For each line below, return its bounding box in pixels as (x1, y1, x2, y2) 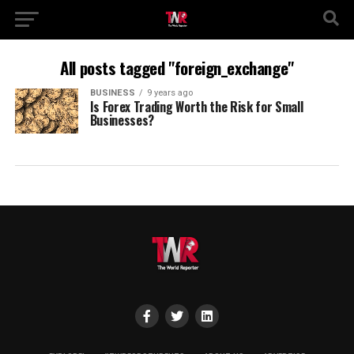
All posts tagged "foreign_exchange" (60, 55, 294, 80)
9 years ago (146, 88, 193, 98)
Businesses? (89, 111, 155, 130)
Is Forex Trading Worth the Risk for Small (89, 97, 303, 116)
